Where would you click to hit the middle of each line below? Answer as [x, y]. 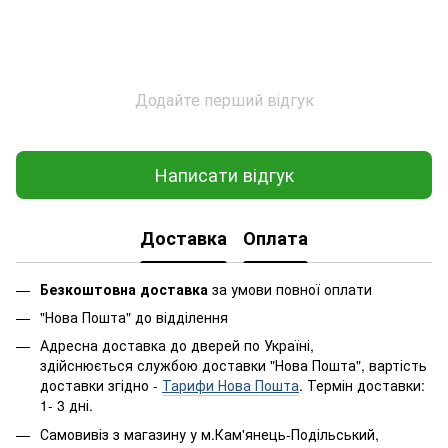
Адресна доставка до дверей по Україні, [177, 345]
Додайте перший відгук [224, 99]
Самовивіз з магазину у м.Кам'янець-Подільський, [209, 433]
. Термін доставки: [362, 385]
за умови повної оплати [290, 288]
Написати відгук [224, 174]
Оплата [275, 238]
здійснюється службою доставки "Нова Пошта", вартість [233, 365]
